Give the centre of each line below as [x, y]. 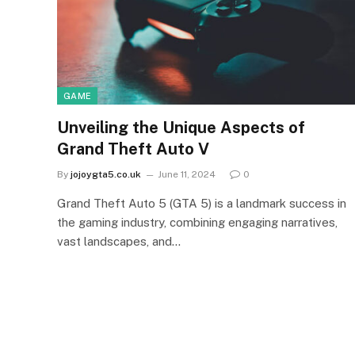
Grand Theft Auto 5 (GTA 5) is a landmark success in [202, 203]
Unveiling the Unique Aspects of [181, 128]
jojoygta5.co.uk [106, 174]
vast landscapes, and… [119, 241]
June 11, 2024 [187, 174]
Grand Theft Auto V [133, 149]
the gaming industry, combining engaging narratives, [197, 222]
